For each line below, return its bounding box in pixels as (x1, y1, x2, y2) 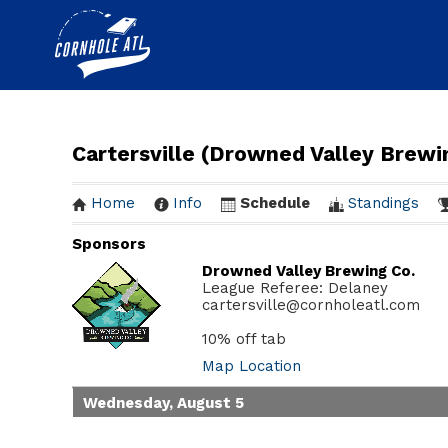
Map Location (202, 356, 301, 375)
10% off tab (202, 329, 286, 348)
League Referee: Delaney (202, 278, 388, 297)
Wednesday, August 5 (83, 393, 244, 412)
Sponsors (72, 234, 146, 253)
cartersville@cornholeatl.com (202, 295, 420, 314)
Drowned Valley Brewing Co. (202, 261, 415, 280)
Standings (348, 194, 419, 212)
